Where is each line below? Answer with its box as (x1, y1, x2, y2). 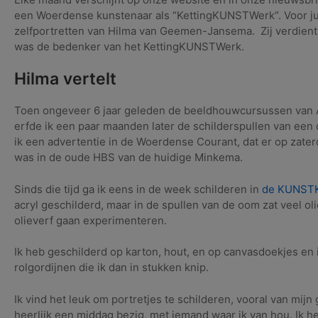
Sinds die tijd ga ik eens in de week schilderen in (14, 182, 262, 196)
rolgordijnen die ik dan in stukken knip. (14, 261, 209, 274)
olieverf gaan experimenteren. (14, 213, 167, 227)
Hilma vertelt (14, 68, 116, 89)
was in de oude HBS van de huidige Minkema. (14, 150, 243, 164)
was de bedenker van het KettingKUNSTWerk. (14, 40, 244, 53)
